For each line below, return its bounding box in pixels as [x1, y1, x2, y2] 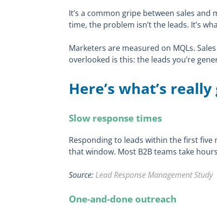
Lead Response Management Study [95, 169, 213, 180]
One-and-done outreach [69, 192, 176, 205]
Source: [69, 169, 95, 180]
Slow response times [69, 112, 162, 124]
